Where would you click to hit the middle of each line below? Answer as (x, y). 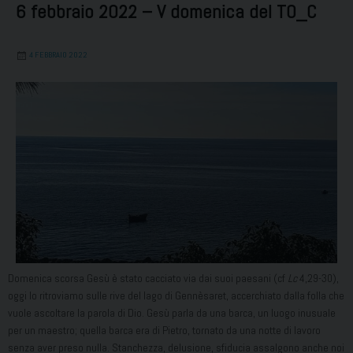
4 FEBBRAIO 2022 (58, 55)
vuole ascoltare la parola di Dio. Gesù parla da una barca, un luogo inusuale (172, 312)
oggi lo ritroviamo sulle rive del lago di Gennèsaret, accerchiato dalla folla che (176, 295)
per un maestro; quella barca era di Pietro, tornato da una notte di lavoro (164, 330)
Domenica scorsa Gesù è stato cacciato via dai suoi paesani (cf (148, 278)
